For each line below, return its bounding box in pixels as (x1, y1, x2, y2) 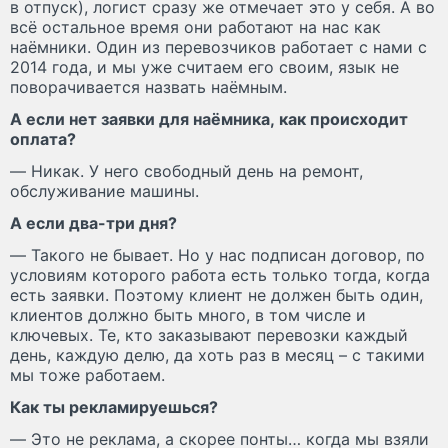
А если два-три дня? (10, 212, 177, 233)
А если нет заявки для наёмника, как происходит (10, 108, 408, 129)
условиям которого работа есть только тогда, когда (10, 264, 430, 285)
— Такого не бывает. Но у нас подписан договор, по (10, 244, 425, 265)
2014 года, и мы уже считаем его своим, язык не (10, 56, 399, 77)
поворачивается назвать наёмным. (10, 76, 287, 97)
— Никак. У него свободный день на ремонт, (10, 160, 363, 181)
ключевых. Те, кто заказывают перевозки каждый (10, 324, 408, 345)
